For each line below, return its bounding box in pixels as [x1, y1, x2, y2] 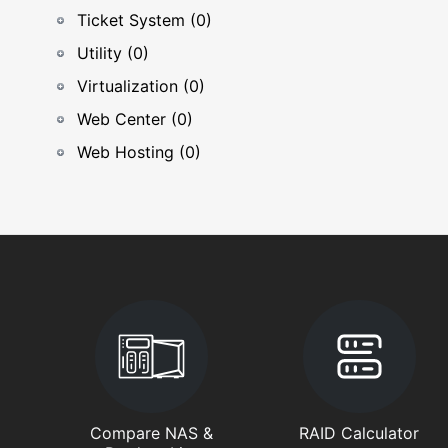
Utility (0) [77, 43, 149, 63]
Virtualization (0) [77, 76, 205, 96]
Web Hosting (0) [77, 142, 201, 162]
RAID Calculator [299, 423, 420, 443]
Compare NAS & [89, 423, 213, 443]
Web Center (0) [77, 109, 193, 129]
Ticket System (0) [77, 10, 212, 30]
